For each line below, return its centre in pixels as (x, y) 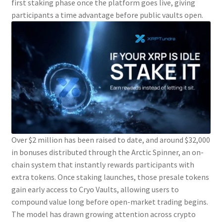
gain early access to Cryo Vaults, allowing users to (95, 189)
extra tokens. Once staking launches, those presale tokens (110, 177)
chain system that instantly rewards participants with (103, 164)
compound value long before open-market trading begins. (110, 201)
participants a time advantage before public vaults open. (107, 15)
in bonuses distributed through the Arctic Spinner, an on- (107, 152)
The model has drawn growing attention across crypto (103, 214)
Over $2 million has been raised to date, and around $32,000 (111, 139)
